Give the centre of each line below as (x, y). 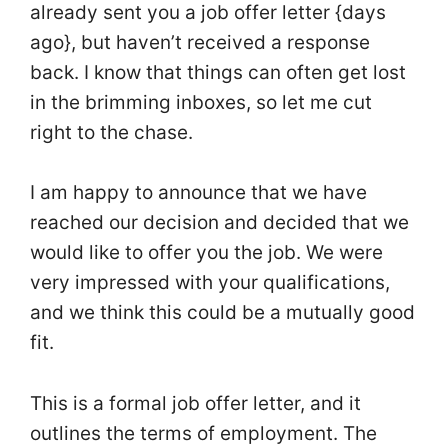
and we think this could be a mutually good (222, 313)
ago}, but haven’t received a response (200, 43)
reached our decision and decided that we (219, 223)
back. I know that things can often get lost (218, 73)
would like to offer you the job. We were (206, 253)
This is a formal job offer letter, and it (195, 403)
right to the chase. (111, 133)
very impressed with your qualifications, (210, 283)
